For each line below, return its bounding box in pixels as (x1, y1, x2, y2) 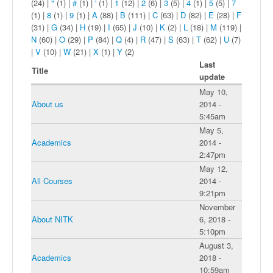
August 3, (199, 239, 233, 252)
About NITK (32, 213, 73, 225)
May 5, (199, 124, 224, 136)
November (199, 201, 235, 213)
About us (32, 98, 63, 110)
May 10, (199, 86, 228, 98)
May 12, (199, 163, 228, 175)
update (199, 71, 225, 83)
